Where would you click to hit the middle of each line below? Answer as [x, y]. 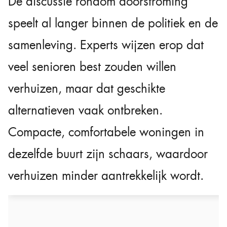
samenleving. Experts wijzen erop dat [106, 45]
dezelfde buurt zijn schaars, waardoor [108, 154]
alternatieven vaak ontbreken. [85, 111]
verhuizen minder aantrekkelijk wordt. [106, 176]
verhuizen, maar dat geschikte [87, 89]
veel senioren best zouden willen [92, 67]
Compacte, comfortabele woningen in [106, 133]
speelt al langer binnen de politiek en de [113, 24]
